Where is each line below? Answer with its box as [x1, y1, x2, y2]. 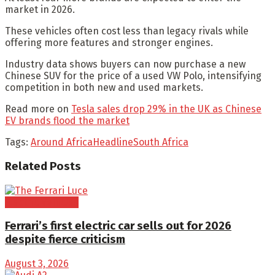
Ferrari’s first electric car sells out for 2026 [5, 219, 231, 233]
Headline [93, 136, 133, 149]
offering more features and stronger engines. [5, 37, 213, 49]
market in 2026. [5, 4, 75, 16]
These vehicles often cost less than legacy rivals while [5, 25, 249, 37]
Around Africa [31, 136, 93, 149]
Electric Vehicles [5, 196, 79, 208]
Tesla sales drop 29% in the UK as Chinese [71, 103, 261, 115]
